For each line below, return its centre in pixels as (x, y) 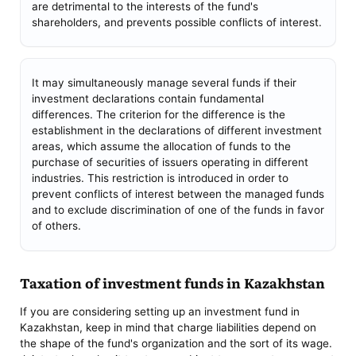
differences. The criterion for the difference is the (158, 115)
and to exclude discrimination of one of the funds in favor (178, 210)
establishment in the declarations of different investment (176, 131)
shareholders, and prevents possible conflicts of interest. (176, 23)
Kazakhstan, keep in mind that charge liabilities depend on (168, 327)
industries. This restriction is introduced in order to (160, 178)
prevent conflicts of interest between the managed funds (178, 194)
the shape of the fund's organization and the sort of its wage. (176, 343)
